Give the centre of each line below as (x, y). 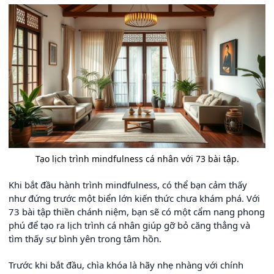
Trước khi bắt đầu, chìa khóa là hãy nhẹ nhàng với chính (126, 265)
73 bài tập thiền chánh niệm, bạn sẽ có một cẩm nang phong (137, 212)
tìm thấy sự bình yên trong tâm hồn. (85, 239)
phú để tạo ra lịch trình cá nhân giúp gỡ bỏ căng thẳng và (129, 225)
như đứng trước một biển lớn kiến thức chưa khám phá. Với (134, 198)
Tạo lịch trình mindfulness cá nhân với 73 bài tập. (137, 159)
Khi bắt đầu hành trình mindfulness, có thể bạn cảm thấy (128, 185)
